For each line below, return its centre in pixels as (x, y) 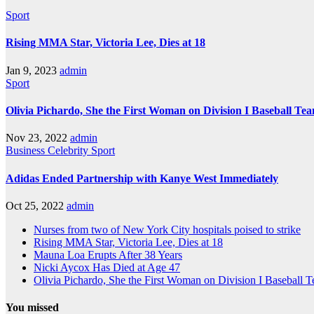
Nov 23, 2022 (36, 138)
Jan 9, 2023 (31, 70)
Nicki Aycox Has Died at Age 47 (107, 267)
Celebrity (69, 151)
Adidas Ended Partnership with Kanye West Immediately (142, 178)
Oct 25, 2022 (35, 205)
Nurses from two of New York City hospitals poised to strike (167, 229)
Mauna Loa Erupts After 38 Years (108, 254)
